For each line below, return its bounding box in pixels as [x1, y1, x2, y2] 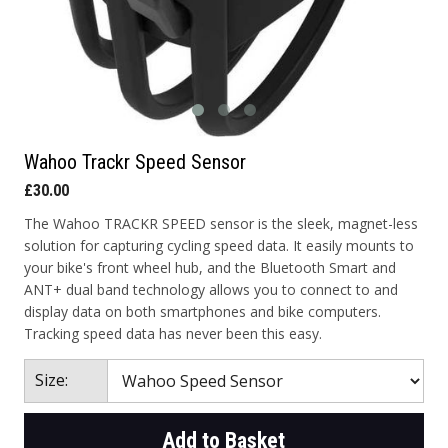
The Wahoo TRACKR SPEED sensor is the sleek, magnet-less [23, 214, 418, 233]
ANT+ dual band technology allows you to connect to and [23, 280, 398, 299]
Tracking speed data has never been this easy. [23, 324, 322, 343]
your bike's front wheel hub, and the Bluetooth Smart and [23, 258, 396, 277]
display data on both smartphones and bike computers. [23, 302, 381, 321]
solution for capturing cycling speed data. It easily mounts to [23, 236, 414, 255]
